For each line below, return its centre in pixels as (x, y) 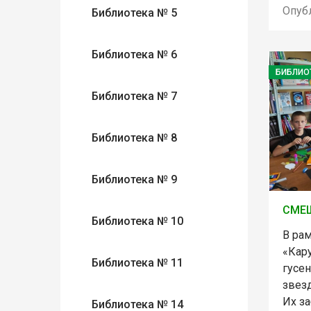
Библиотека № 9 (134, 179)
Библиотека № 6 (134, 54)
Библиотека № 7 (134, 96)
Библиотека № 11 (137, 263)
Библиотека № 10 (137, 221)
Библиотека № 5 (134, 13)
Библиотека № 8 (134, 138)
